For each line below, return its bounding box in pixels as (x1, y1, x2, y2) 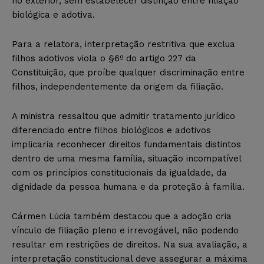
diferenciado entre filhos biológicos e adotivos (12, 124, 211, 136)
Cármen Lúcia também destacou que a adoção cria (12, 210, 232, 222)
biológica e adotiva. (12, 9, 95, 20)
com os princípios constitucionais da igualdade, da (12, 167, 227, 178)
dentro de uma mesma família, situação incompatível (12, 153, 241, 164)
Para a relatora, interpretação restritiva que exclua (12, 38, 235, 49)
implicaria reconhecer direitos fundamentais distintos (12, 138, 241, 150)
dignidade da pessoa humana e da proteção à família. (12, 181, 245, 192)
